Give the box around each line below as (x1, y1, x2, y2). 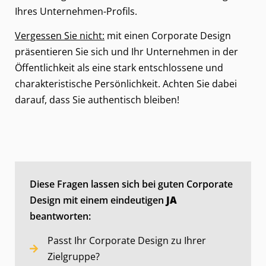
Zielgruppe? (47, 250, 100, 264)
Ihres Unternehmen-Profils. (15, 5, 137, 18)
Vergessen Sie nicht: (15, 29, 104, 43)
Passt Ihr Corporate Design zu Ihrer (47, 234, 206, 248)
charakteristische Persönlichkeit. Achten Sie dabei (15, 77, 237, 91)
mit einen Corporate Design (104, 29, 231, 43)
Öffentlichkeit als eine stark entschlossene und (15, 61, 223, 75)
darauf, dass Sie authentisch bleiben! (15, 93, 179, 107)
